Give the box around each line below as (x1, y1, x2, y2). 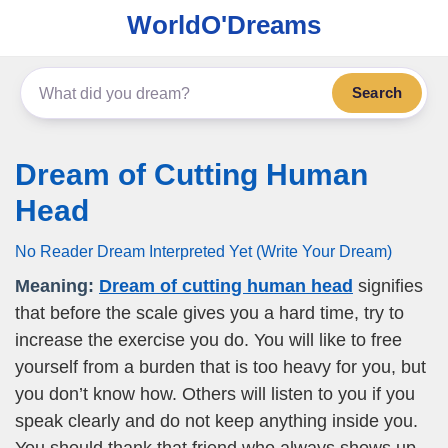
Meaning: (15, 276, 94, 296)
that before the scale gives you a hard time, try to (15, 303, 404, 323)
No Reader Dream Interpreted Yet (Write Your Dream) (15, 242, 392, 260)
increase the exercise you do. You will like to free (15, 330, 402, 350)
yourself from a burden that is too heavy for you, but (15, 357, 426, 377)
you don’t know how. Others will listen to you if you (15, 384, 415, 404)
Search (352, 84, 402, 101)
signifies (353, 276, 423, 296)
